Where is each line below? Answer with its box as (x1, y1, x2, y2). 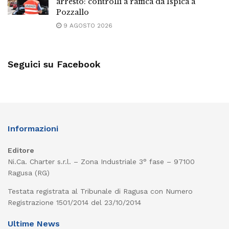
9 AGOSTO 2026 (61, 21, 112, 29)
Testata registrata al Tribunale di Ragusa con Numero (8, 187, 193, 195)
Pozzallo (56, 7, 89, 17)
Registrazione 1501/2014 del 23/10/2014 (8, 198, 141, 207)
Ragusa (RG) (8, 168, 50, 177)
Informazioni (8, 123, 58, 133)
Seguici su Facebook (8, 58, 101, 70)
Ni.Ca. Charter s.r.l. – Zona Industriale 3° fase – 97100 (8, 157, 195, 166)
